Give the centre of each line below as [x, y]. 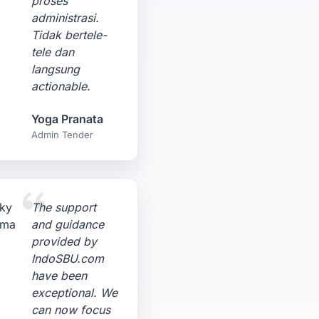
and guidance [68, 224]
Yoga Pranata [68, 119]
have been [59, 276]
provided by [64, 241]
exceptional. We [75, 293]
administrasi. [66, 18]
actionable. [61, 86]
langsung [56, 69]
